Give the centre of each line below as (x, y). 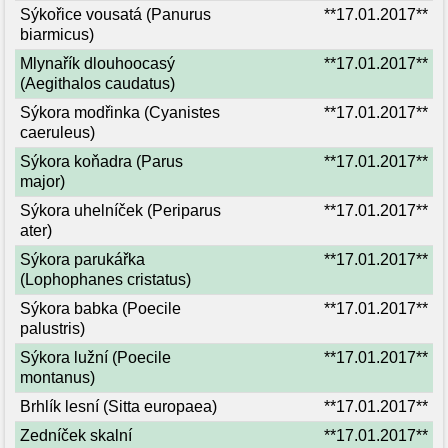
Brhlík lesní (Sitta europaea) (118, 406)
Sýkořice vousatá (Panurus (115, 14)
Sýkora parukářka (82, 259)
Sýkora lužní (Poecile (95, 357)
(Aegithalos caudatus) (97, 83)
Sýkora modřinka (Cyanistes (120, 112)
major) (42, 181)
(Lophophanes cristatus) (105, 279)
